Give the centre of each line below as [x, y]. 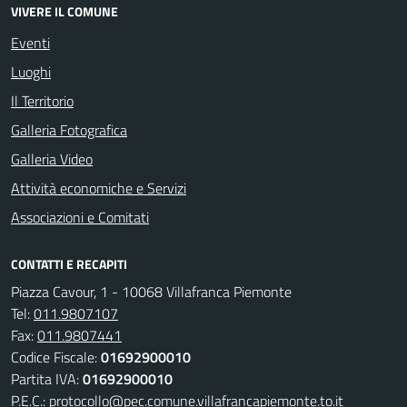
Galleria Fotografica [69, 130]
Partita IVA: [47, 379]
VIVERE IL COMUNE [65, 11]
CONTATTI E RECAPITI [69, 264]
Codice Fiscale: [56, 357]
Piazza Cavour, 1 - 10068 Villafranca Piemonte [151, 292]
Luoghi [31, 72]
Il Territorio [42, 101]
